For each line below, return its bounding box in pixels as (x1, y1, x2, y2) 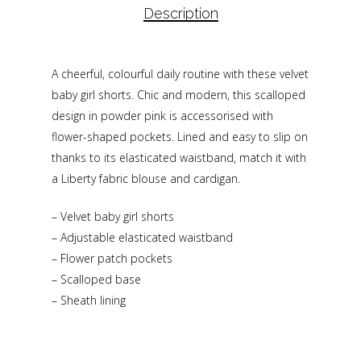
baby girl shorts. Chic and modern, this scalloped (52, 86, 305, 102)
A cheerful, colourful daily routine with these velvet (52, 65, 309, 81)
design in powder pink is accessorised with (52, 107, 273, 123)
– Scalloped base (52, 271, 141, 287)
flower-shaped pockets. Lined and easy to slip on (52, 128, 308, 144)
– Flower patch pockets (52, 250, 172, 266)
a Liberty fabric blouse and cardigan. (52, 170, 240, 186)
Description (143, 4, 218, 22)
